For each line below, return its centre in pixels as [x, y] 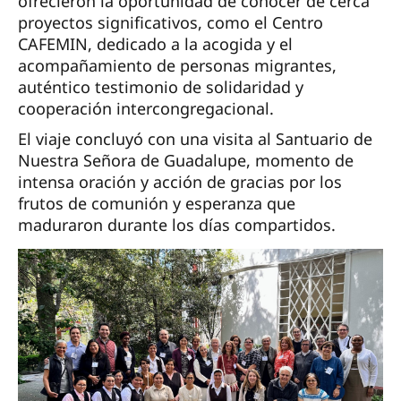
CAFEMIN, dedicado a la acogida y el [155, 44]
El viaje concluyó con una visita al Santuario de [195, 139]
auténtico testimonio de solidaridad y [161, 87]
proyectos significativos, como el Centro [171, 23]
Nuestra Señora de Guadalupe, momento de [186, 161]
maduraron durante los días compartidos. [177, 225]
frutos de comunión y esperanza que [157, 204]
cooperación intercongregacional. [146, 109]
